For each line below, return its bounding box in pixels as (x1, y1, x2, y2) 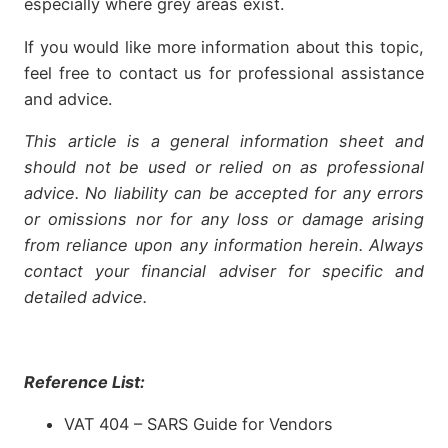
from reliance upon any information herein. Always (24, 234, 424, 255)
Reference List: (24, 371, 145, 392)
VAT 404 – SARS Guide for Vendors (64, 413, 333, 434)
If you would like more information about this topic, (24, 36, 424, 57)
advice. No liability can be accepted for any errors (24, 182, 424, 203)
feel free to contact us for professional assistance (24, 62, 424, 83)
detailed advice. (24, 286, 147, 307)
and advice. (24, 88, 112, 109)
